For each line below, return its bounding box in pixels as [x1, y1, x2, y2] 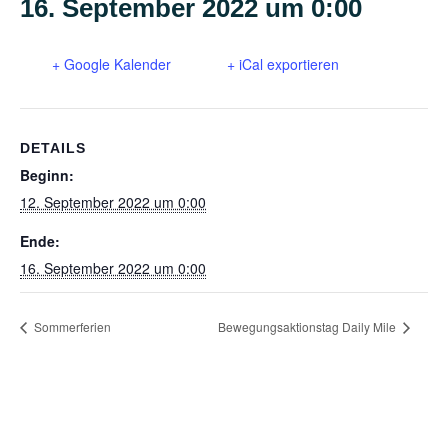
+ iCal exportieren [227, 53, 339, 74]
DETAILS [20, 140, 86, 157]
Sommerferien [31, 317, 111, 335]
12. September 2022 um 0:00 [20, 192, 206, 213]
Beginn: [20, 165, 74, 186]
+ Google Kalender [52, 53, 171, 74]
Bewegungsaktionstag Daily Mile [218, 317, 399, 335]
